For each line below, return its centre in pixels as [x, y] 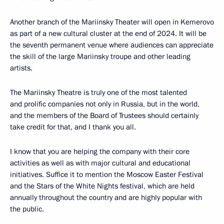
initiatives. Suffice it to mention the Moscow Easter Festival [107, 174]
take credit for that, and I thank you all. [73, 127]
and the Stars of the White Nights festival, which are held [102, 186]
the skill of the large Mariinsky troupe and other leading [100, 56]
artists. [21, 68]
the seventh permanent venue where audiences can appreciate [112, 45]
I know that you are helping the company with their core [100, 151]
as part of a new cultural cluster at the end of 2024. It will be [108, 33]
